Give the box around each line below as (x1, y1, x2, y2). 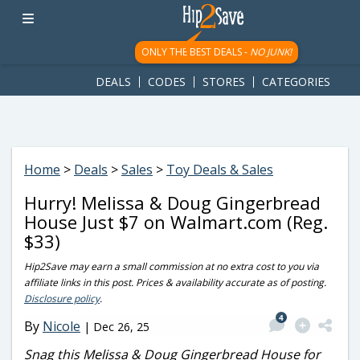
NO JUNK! (249, 45, 292, 59)
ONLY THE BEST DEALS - (141, 45, 250, 59)
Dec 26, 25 (93, 318, 149, 334)
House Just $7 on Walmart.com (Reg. (24, 210, 328, 234)
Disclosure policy (24, 292, 100, 305)
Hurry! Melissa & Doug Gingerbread (24, 190, 321, 215)
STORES (202, 74, 245, 89)
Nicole (43, 317, 80, 335)
